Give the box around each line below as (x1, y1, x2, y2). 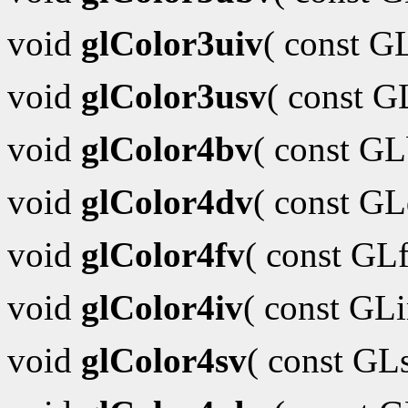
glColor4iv (81, 288, 243, 328)
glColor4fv (81, 235, 245, 275)
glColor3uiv (81, 24, 263, 64)
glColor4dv (81, 182, 253, 222)
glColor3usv (81, 76, 267, 117)
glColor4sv (81, 341, 247, 381)
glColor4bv (81, 129, 253, 169)
